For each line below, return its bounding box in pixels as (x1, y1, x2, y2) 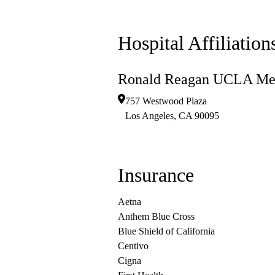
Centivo (118, 241, 149, 252)
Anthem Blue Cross (118, 211, 195, 222)
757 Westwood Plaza (125, 96, 207, 107)
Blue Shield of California (118, 226, 215, 237)
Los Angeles (125, 110, 174, 122)
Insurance (118, 164, 194, 187)
